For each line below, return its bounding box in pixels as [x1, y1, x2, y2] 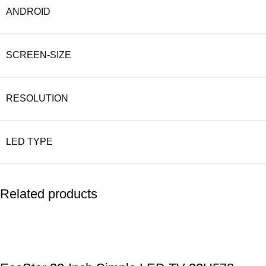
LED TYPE [6, 136, 53, 147]
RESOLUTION [6, 93, 68, 103]
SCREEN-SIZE [6, 49, 71, 60]
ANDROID [6, 6, 50, 17]
